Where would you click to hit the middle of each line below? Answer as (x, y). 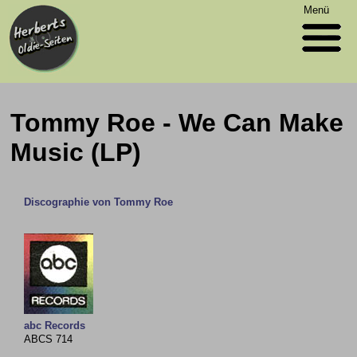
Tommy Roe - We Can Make (177, 123)
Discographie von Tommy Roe (99, 202)
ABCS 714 (49, 339)
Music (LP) (76, 152)
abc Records (55, 326)
